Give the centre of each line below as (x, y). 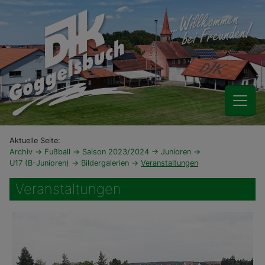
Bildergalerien (106, 163)
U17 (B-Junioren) (41, 163)
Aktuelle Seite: (35, 140)
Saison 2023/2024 (117, 152)
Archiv (22, 152)
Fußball (59, 152)
